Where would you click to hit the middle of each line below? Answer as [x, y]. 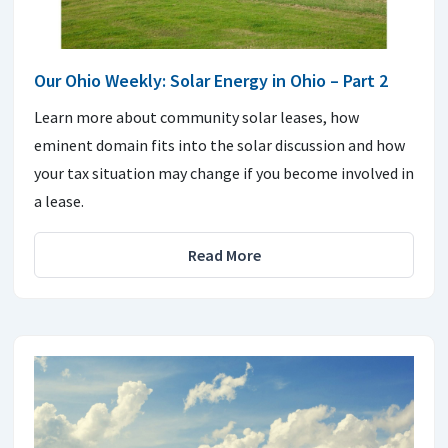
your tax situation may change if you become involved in [224, 172]
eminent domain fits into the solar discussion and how [219, 144]
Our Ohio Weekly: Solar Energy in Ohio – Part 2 [211, 80]
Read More [224, 254]
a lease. [59, 200]
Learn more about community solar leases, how [196, 116]
